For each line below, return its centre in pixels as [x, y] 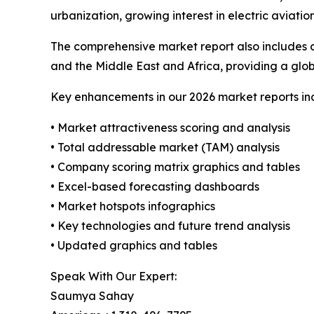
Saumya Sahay [92, 296]
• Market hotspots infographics [133, 206]
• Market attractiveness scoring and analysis [170, 128]
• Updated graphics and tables [134, 246]
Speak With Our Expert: [114, 277]
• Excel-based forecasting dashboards [155, 187]
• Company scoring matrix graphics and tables [175, 167]
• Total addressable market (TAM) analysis [165, 148]
